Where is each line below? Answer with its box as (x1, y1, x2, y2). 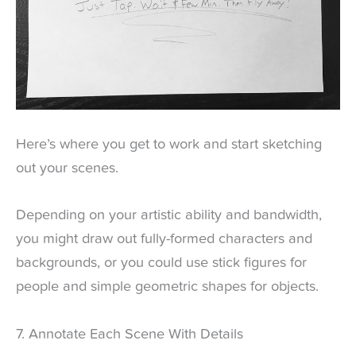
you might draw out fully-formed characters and (16, 232, 312, 247)
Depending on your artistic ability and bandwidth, (16, 208, 322, 223)
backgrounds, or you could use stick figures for (16, 256, 307, 271)
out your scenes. (16, 161, 118, 176)
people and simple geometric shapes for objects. (16, 280, 319, 295)
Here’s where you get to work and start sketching (16, 137, 322, 153)
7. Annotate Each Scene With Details (16, 327, 243, 342)
